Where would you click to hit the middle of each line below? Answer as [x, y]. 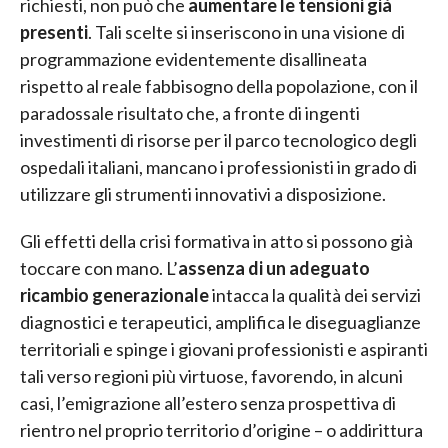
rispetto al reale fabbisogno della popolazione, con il [219, 86]
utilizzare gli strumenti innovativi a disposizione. [203, 194]
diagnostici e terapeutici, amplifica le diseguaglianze [220, 322]
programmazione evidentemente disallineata [193, 59]
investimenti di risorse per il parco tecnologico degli [218, 140]
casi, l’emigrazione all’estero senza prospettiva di [208, 403]
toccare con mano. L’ [99, 268]
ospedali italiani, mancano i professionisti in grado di [218, 167]
